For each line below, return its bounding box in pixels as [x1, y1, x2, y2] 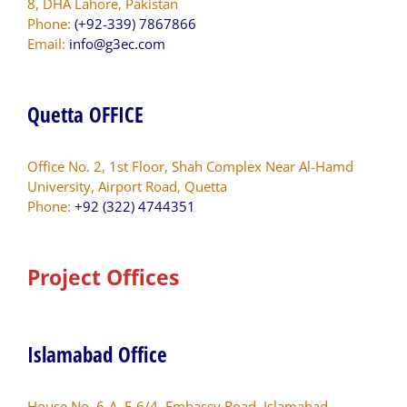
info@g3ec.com [69, 34, 165, 53]
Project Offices [27, 262, 179, 292]
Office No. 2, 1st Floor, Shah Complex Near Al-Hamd [27, 156, 353, 175]
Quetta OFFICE [27, 99, 144, 129]
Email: [27, 34, 69, 53]
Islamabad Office [27, 339, 167, 369]
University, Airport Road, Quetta [27, 176, 227, 195]
